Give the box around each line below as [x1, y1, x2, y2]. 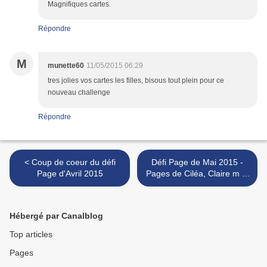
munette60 [48, 61, 84, 70]
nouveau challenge [48, 88, 110, 97]
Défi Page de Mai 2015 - [151, 157, 243, 167]
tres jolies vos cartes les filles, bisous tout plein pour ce [48, 76, 224, 85]
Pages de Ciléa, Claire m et [145, 169, 249, 179]
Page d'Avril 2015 [36, 169, 103, 179]
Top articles [10, 229, 52, 240]
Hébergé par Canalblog [10, 211, 103, 221]
